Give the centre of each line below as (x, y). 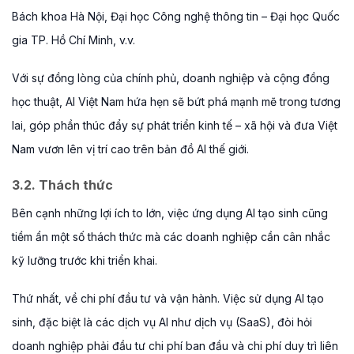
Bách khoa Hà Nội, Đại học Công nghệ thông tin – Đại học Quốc (176, 16)
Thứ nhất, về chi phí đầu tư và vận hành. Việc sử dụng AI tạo (168, 299)
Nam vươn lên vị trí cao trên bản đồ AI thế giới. (130, 149)
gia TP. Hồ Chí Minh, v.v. (73, 40)
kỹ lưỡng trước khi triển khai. (85, 260)
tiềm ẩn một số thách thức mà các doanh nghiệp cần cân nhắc (171, 236)
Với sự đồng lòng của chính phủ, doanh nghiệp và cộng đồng (171, 77)
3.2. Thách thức (64, 185)
